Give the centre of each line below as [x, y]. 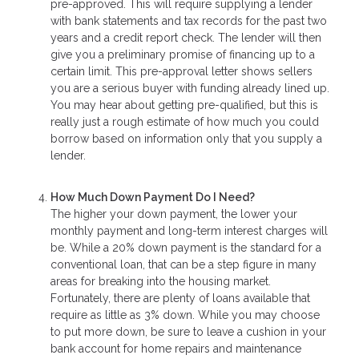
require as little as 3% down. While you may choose [185, 315]
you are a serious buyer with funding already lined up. [190, 88]
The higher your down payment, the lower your [174, 214]
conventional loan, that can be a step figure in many [184, 265]
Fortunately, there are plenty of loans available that [180, 298]
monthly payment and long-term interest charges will [189, 231]
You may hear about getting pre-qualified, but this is [184, 105]
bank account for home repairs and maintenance [176, 349]
